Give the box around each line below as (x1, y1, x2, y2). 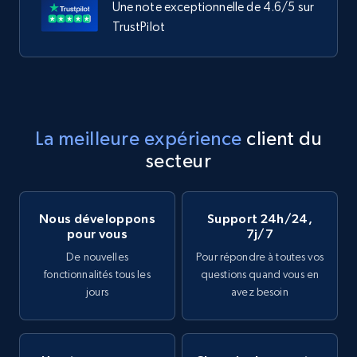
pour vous (67, 226, 127, 241)
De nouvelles (66, 250, 128, 264)
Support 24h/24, (207, 211, 312, 226)
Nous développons (38, 211, 156, 226)
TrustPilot (112, 19, 166, 35)
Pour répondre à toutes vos (196, 250, 324, 264)
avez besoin (231, 285, 288, 299)
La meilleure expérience (34, 127, 242, 150)
